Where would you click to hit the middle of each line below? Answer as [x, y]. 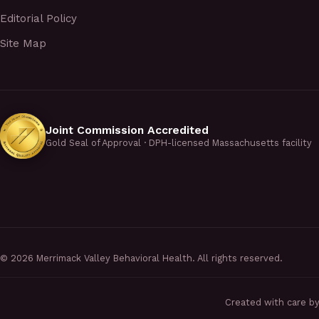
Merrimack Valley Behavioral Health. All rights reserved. [158, 258]
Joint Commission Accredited [127, 130]
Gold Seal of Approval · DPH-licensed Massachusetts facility [179, 143]
